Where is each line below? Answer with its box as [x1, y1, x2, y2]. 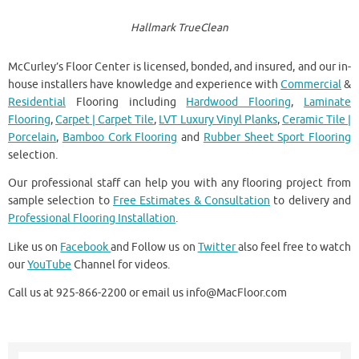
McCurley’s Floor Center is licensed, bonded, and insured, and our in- [8, 59, 351, 74]
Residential [8, 95, 66, 109]
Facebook [60, 240, 111, 254]
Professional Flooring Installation [8, 212, 175, 226]
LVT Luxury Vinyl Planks [159, 112, 277, 127]
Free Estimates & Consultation [113, 194, 270, 208]
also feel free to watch [237, 240, 352, 254]
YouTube [27, 257, 71, 272]
